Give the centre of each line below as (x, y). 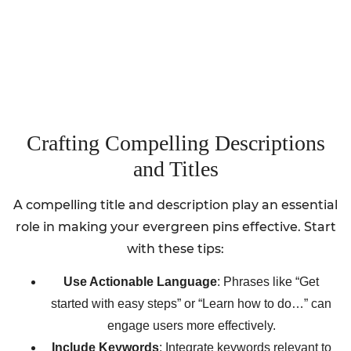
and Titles (175, 168)
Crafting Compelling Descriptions (175, 143)
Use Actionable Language (140, 282)
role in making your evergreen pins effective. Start (175, 226)
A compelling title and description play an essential (175, 204)
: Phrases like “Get (268, 282)
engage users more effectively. (191, 326)
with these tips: (175, 248)
